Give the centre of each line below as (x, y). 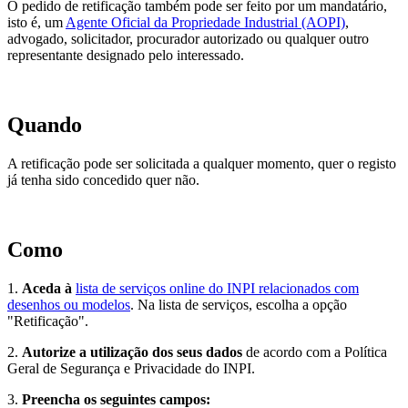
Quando (45, 124)
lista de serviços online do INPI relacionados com (217, 288)
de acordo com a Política (315, 352)
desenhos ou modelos (69, 304)
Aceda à (47, 288)
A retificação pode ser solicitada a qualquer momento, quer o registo (202, 163)
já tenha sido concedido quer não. (103, 179)
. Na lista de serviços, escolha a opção (239, 304)
